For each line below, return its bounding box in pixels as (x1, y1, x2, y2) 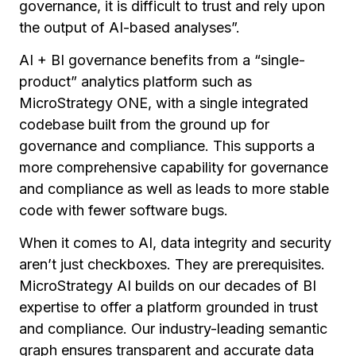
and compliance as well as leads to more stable (19, 180, 329, 197)
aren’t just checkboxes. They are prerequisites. (19, 255, 325, 273)
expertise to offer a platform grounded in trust (19, 298, 318, 315)
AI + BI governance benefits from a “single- (19, 51, 305, 68)
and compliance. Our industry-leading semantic (19, 319, 327, 337)
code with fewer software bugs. (19, 201, 228, 219)
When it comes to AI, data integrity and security (19, 234, 331, 251)
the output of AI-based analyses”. (19, 18, 240, 36)
